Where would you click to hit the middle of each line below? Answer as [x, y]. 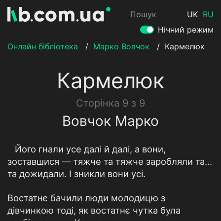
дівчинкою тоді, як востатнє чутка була [94, 210]
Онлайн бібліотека [43, 46]
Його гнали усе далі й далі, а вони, [90, 149]
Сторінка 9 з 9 [110, 103]
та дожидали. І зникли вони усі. [76, 174]
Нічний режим [186, 30]
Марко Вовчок [121, 46]
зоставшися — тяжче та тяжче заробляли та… [110, 161]
